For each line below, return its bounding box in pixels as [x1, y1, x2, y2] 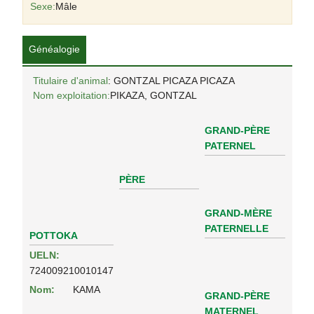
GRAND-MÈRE [204, 207, 272, 219]
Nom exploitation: [32, 90, 110, 101]
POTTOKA [29, 230, 78, 241]
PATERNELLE [204, 223, 268, 234]
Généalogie [28, 43, 80, 55]
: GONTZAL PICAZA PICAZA [107, 75, 235, 86]
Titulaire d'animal [32, 75, 108, 86]
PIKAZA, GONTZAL [109, 90, 197, 101]
